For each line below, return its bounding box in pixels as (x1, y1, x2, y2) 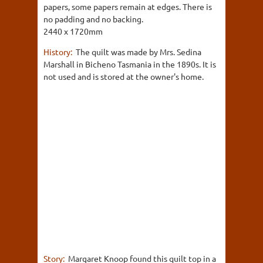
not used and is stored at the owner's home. (43, 70, 204, 82)
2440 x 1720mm (43, 25, 103, 36)
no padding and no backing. (43, 13, 143, 24)
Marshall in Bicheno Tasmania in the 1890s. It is (43, 58, 216, 69)
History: (43, 46, 74, 57)
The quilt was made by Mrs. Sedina (76, 46, 201, 57)
